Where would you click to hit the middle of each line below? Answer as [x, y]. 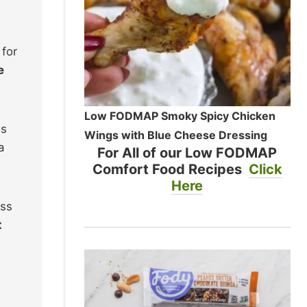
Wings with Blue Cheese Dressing [175, 135]
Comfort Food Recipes [170, 169]
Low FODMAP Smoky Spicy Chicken [180, 115]
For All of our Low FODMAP [187, 152]
